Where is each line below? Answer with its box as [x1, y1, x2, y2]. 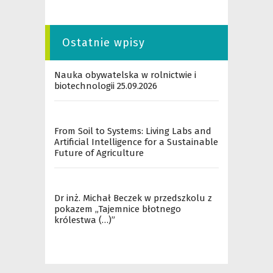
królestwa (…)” [54, 214, 115, 225]
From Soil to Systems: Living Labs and [54, 126, 211, 136]
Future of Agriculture [54, 147, 144, 158]
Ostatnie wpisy [62, 36, 145, 49]
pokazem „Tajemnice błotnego [54, 204, 181, 214]
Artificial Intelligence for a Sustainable [54, 136, 218, 147]
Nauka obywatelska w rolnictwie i [54, 69, 196, 80]
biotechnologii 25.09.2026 [54, 80, 157, 91]
